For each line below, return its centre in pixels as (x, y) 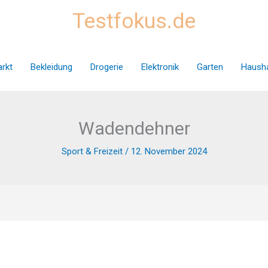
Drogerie (106, 67)
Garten (210, 67)
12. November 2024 (169, 151)
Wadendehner (134, 128)
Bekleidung (51, 67)
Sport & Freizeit (92, 151)
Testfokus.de (134, 21)
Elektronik (160, 67)
